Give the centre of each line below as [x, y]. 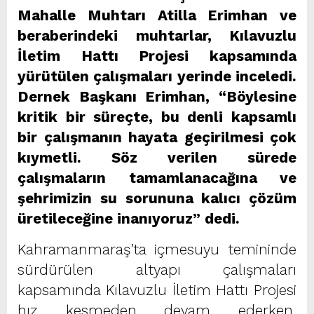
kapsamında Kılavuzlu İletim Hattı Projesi [157, 290]
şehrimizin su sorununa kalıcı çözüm [157, 198]
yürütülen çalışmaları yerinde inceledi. [157, 76]
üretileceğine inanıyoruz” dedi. [129, 218]
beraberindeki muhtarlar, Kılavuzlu [157, 35]
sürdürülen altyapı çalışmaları [157, 269]
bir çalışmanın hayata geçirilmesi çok [157, 137]
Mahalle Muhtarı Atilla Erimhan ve [157, 15]
